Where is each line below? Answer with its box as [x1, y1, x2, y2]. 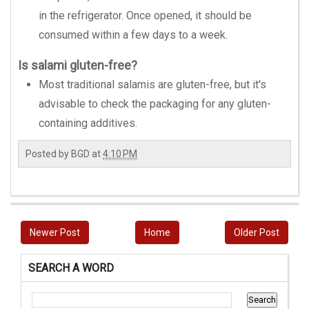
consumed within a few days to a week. [39, 28, 228, 41]
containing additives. [39, 117, 137, 130]
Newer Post [30, 227, 80, 238]
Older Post [234, 227, 279, 238]
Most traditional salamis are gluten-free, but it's [39, 78, 266, 91]
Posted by [26, 148, 71, 159]
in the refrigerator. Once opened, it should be [39, 9, 252, 22]
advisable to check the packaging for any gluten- [39, 97, 271, 110]
